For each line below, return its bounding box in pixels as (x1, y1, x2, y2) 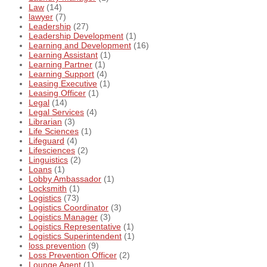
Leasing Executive (29, 79, 97, 89)
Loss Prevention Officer (29, 250, 117, 260)
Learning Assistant (29, 50, 98, 60)
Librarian (29, 117, 62, 127)
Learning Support (29, 69, 94, 79)
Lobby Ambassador (29, 174, 101, 184)
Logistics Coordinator (29, 203, 108, 213)
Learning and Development (29, 41, 131, 51)
